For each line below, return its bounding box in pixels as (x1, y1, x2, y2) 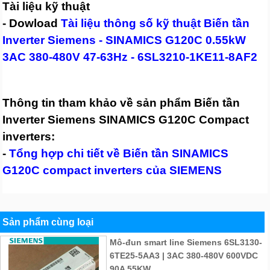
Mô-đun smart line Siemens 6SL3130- (110, 237, 263, 247)
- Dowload (2, 16, 61, 30)
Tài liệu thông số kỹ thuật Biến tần (61, 16, 250, 30)
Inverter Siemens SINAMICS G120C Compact (2, 113, 250, 126)
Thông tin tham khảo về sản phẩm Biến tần (2, 96, 240, 109)
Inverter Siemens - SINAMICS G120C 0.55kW (2, 33, 246, 46)
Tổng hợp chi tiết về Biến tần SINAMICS (9, 146, 229, 160)
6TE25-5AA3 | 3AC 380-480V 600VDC (110, 250, 259, 260)
